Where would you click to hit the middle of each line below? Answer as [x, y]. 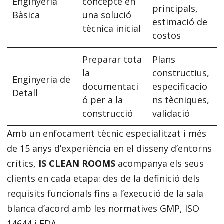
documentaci [110, 86]
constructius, [181, 73]
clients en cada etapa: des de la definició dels [103, 178]
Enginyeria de [41, 79]
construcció [107, 113]
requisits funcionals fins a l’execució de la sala [105, 193]
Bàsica [26, 15]
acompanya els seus [159, 163]
